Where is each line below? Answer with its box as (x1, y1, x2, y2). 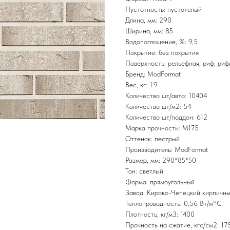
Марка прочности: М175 (125, 124, 199, 132)
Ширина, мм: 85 (125, 27, 173, 35)
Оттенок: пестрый (125, 135, 180, 143)
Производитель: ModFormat (125, 145, 208, 154)
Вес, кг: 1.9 (125, 81, 158, 89)
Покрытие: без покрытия (125, 48, 199, 57)
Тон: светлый (125, 167, 163, 176)
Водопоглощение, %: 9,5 (125, 37, 198, 46)
